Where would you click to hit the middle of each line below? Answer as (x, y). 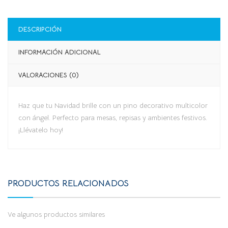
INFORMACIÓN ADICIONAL (60, 52)
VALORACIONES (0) (49, 75)
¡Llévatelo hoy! (41, 130)
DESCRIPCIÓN (40, 29)
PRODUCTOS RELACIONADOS (68, 183)
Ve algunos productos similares (56, 214)
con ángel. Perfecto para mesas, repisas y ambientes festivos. (113, 117)
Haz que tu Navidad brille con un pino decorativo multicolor (113, 105)
